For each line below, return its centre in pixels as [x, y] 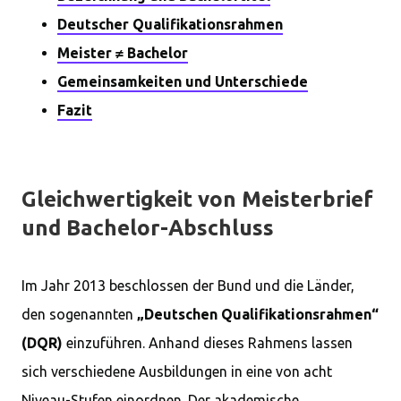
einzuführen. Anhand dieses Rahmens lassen [208, 343]
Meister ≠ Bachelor [123, 53]
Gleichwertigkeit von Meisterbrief [197, 199]
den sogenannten [77, 314]
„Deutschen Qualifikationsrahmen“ [256, 314]
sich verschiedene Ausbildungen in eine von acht [177, 371]
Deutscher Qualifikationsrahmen [170, 24]
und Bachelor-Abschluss [148, 228]
